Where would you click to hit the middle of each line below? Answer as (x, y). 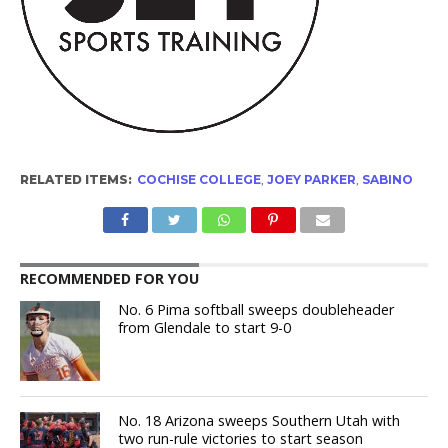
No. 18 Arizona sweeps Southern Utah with (259, 421)
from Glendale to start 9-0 (205, 328)
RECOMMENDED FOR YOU (109, 279)
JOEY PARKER (311, 180)
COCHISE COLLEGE (198, 180)
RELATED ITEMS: (75, 180)
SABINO (387, 180)
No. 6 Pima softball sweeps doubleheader (256, 310)
